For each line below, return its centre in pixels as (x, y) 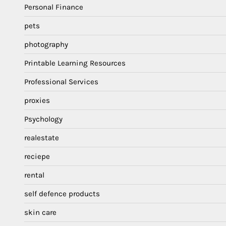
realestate (42, 138)
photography (46, 45)
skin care (40, 213)
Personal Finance (54, 7)
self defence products (62, 194)
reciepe (37, 157)
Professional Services (61, 82)
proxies (37, 101)
